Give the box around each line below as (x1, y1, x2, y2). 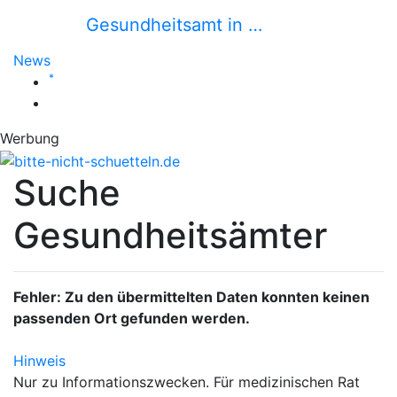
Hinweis (13, 351, 66, 370)
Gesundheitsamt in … (85, 14, 262, 35)
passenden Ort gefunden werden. (13, 308, 250, 327)
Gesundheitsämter (13, 213, 327, 257)
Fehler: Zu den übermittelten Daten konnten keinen (13, 287, 370, 306)
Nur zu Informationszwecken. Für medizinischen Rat (13, 372, 360, 391)
